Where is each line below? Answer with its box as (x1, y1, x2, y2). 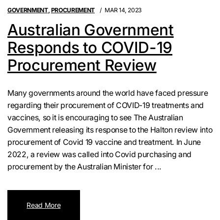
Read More (27, 201, 61, 210)
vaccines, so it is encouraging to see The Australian (7, 113, 183, 123)
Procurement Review (7, 55, 157, 75)
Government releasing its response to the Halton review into (7, 125, 213, 135)
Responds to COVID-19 (7, 37, 172, 57)
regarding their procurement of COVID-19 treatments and (7, 101, 204, 110)
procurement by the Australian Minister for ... (7, 162, 162, 172)
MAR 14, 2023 (105, 6, 142, 14)
